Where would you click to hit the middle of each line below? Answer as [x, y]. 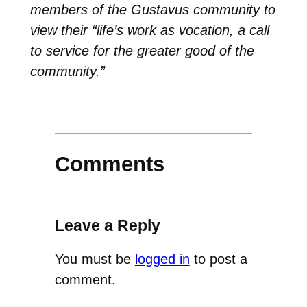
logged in [162, 259]
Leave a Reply [107, 226]
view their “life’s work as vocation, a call [149, 30]
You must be [95, 259]
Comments [109, 164]
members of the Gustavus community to [152, 9]
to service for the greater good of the [142, 50]
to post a [218, 259]
